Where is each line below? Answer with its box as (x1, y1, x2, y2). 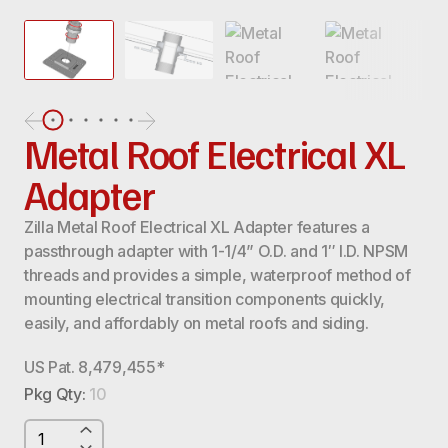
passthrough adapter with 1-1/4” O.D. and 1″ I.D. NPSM (24, 240, 409, 261)
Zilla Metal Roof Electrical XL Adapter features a (24, 216, 370, 237)
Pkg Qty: (24, 383, 90, 404)
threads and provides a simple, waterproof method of (24, 264, 411, 285)
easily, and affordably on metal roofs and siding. (24, 312, 369, 333)
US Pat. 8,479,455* (24, 356, 165, 377)
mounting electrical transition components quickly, (24, 288, 385, 309)
